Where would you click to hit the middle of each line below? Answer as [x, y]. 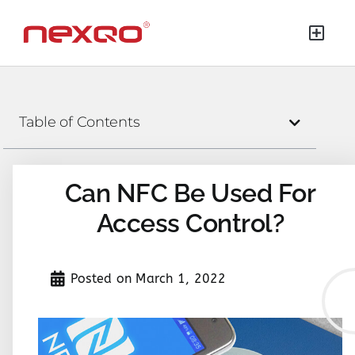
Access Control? [190, 223]
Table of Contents [80, 122]
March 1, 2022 [181, 279]
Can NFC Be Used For [190, 193]
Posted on [101, 279]
